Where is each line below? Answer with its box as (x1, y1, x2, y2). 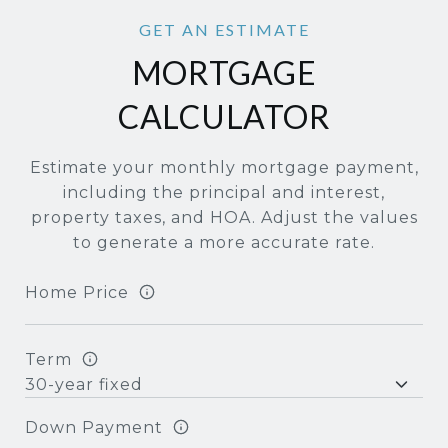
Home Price (25, 282, 129, 302)
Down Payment (25, 417, 163, 437)
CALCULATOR (117, 97, 331, 136)
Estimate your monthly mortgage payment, (29, 158, 419, 177)
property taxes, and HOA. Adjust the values (30, 208, 418, 227)
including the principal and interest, (63, 183, 385, 202)
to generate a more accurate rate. (73, 233, 375, 252)
